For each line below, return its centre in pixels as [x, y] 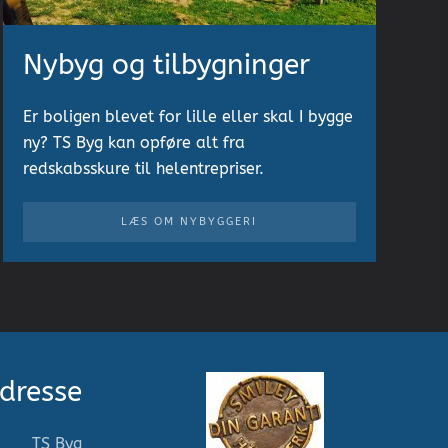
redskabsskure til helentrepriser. [143, 168]
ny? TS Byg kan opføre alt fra [133, 142]
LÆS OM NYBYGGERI [189, 221]
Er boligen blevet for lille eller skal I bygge [187, 116]
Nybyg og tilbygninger [166, 64]
